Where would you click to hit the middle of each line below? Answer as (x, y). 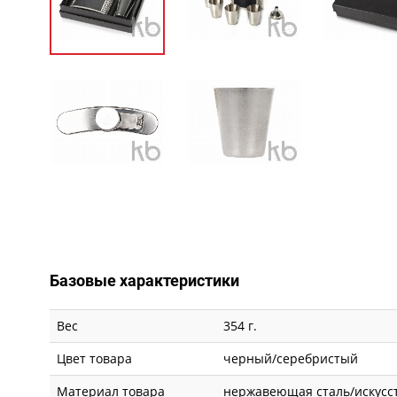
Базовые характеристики (145, 281)
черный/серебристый (291, 359)
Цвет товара (95, 359)
